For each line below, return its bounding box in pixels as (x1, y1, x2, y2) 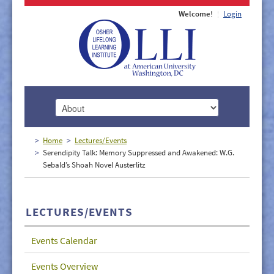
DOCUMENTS (110, 225, 165, 237)
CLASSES (119, 201, 157, 213)
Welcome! (179, 9, 213, 19)
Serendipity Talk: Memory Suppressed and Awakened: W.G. (43, 147, 234, 158)
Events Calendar (31, 234, 97, 246)
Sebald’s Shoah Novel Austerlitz (43, 160, 146, 170)
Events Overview (31, 260, 98, 272)
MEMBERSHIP (109, 177, 166, 189)
